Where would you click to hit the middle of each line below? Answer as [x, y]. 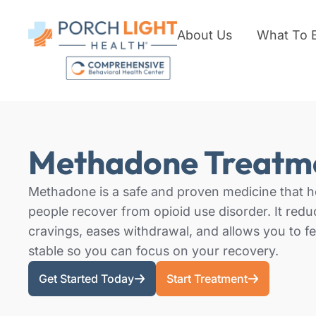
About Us [205, 35]
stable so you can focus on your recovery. [153, 251]
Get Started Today [86, 279]
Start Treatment [207, 279]
